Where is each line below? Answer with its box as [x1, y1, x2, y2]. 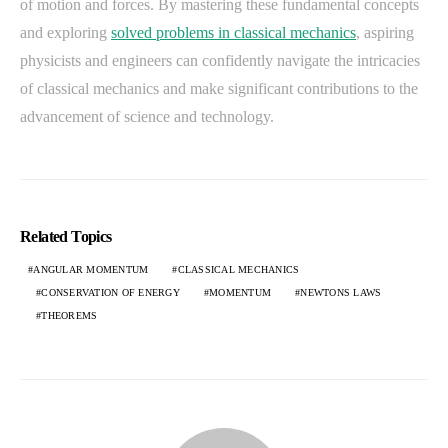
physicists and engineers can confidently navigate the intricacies [20, 51, 420, 69]
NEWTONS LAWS [300, 286, 382, 298]
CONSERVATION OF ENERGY [41, 286, 180, 298]
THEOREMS [41, 309, 98, 321]
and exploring [20, 23, 111, 41]
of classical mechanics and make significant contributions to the [20, 79, 418, 97]
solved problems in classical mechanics [111, 23, 356, 41]
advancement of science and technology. [20, 107, 274, 125]
